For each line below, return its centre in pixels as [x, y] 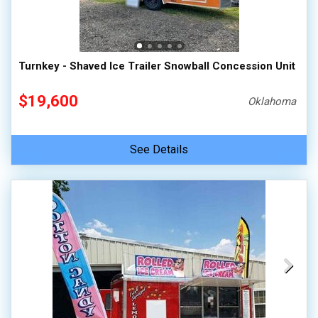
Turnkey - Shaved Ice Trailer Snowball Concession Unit [157, 66]
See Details [159, 149]
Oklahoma [272, 102]
